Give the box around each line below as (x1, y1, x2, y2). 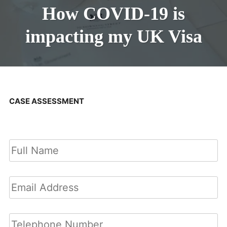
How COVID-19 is (42, 3, 185, 24)
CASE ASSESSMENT (9, 96, 84, 106)
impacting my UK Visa (25, 26, 202, 47)
